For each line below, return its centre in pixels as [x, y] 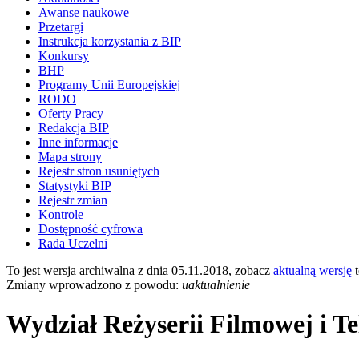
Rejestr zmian [73, 200]
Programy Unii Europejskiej [109, 84]
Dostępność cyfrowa [91, 228]
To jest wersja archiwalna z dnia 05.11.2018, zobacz [140, 270]
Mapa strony [70, 156]
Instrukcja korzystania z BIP [110, 41]
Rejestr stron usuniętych [99, 171]
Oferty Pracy [71, 113]
